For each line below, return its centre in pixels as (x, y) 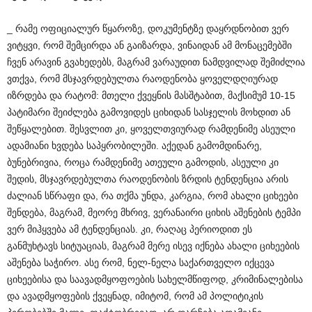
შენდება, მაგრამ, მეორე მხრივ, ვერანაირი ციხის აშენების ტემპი (154, 212)
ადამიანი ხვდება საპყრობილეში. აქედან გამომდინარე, (134, 146)
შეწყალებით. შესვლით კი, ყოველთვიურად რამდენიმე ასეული (151, 129)
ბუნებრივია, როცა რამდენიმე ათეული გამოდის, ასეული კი (143, 162)
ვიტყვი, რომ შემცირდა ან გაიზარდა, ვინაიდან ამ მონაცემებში (149, 45)
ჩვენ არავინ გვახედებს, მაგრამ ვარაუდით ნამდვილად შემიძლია (156, 62)
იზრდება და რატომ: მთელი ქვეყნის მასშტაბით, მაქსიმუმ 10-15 (151, 95)
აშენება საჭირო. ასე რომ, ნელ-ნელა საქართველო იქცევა (141, 263)
